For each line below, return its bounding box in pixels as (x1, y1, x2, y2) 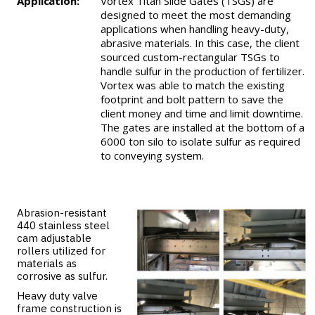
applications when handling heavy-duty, (100, 22, 289, 37)
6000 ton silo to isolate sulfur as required (100, 134, 300, 149)
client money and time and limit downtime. (100, 106, 303, 121)
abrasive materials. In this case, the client (100, 36, 300, 51)
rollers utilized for (17, 244, 105, 258)
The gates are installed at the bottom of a (100, 120, 304, 135)
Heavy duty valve (17, 289, 98, 303)
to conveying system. (100, 148, 204, 163)
